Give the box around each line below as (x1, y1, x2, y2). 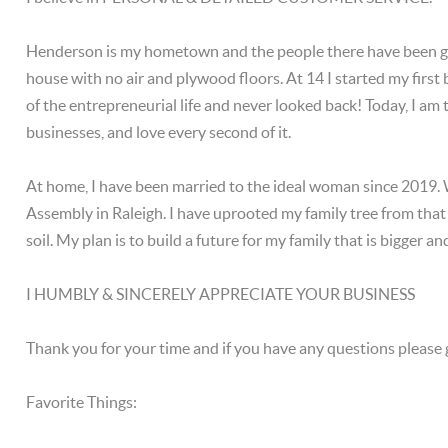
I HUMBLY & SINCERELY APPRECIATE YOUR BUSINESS (26, 285, 416, 303)
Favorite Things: (26, 393, 138, 411)
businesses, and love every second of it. (26, 123, 292, 141)
